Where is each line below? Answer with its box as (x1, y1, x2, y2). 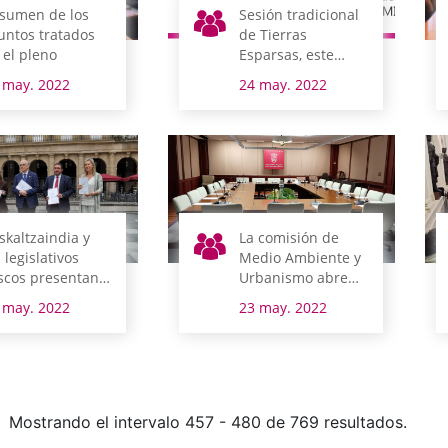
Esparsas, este (239, 45, 335, 65)
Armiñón (239, 85, 298, 105)
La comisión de (239, 228, 340, 248)
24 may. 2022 (239, 75, 328, 95)
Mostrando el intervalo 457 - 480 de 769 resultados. (8, 412, 407, 433)
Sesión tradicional (239, 5, 360, 25)
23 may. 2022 (239, 298, 328, 318)
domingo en (239, 65, 320, 85)
